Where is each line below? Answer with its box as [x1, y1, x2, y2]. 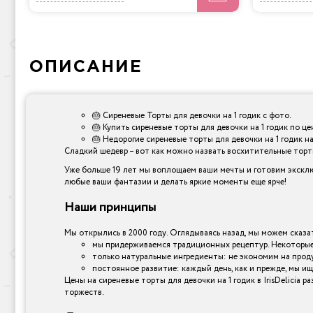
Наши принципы [64, 198, 156, 217]
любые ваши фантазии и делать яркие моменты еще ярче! [64, 176, 286, 189]
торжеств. [64, 286, 104, 299]
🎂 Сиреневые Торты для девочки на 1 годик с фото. [92, 110, 291, 122]
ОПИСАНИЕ [29, 59, 143, 75]
